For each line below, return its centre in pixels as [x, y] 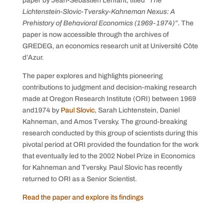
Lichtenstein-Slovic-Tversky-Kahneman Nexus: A [99, 11]
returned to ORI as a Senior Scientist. [79, 179]
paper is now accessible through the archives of [95, 34]
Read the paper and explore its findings [83, 197]
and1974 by [41, 110]
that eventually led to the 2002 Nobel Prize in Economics [109, 156]
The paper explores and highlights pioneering [92, 76]
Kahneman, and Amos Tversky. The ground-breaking [105, 121]
